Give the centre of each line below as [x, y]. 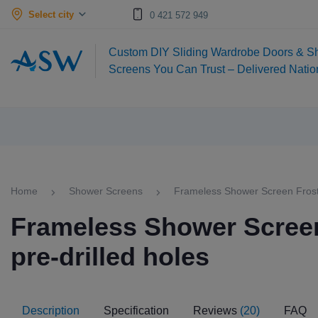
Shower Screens [106, 191]
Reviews [216, 311]
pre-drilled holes [110, 257]
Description [51, 311]
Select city [51, 14]
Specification [136, 311]
